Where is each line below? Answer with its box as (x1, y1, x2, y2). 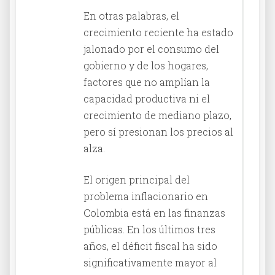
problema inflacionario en (83, 189, 208, 203)
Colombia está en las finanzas (83, 206, 225, 219)
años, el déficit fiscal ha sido (83, 239, 217, 252)
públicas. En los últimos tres (83, 222, 215, 236)
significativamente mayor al (83, 255, 217, 269)
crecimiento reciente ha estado (83, 25, 233, 39)
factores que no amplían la (83, 75, 210, 88)
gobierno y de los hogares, (83, 58, 208, 72)
